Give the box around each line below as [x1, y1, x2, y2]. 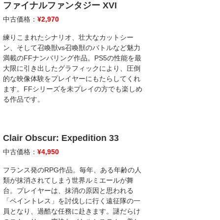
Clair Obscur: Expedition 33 [3, 133, 119, 143]
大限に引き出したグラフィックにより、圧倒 [3, 64, 140, 72]
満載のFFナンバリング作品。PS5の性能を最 [3, 54, 141, 62]
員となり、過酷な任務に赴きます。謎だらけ [3, 207, 140, 215]
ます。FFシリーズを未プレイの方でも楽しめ [3, 85, 142, 93]
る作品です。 [3, 95, 44, 103]
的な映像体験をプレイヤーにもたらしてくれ [3, 75, 140, 82]
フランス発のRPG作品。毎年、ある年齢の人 [3, 166, 141, 174]
